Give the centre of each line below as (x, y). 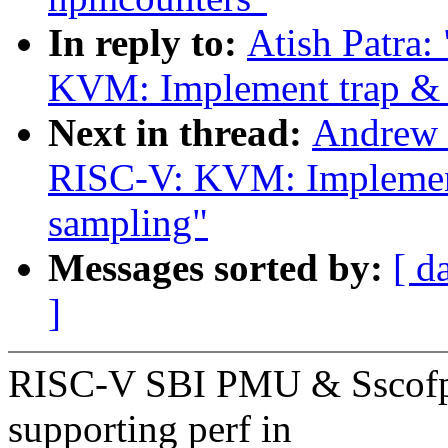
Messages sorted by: (220, 268)
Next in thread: (180, 133)
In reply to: (147, 43)
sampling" (128, 223)
